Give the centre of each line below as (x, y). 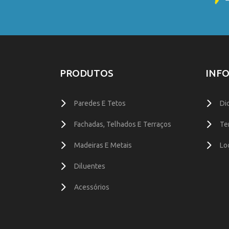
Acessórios (92, 187)
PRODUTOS (87, 73)
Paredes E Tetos (100, 103)
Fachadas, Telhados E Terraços (123, 124)
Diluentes (90, 166)
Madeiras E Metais (103, 145)
